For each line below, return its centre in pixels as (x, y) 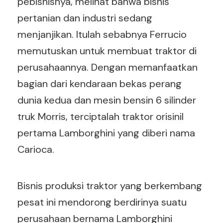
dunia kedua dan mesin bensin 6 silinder (107, 100)
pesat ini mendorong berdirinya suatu (102, 202)
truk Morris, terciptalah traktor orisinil (101, 116)
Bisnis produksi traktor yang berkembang (110, 186)
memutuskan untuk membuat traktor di (107, 51)
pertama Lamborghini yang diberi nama (106, 133)
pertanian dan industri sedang (85, 18)
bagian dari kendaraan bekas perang (100, 84)
